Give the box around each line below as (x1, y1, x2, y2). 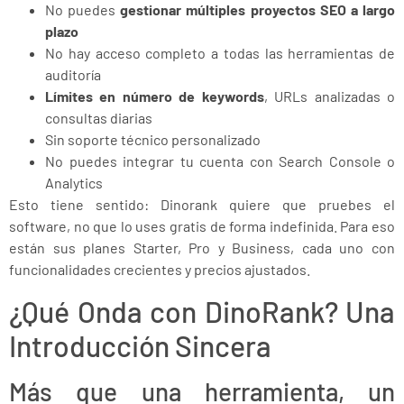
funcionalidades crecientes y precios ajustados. (9, 261, 310, 279)
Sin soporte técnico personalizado (45, 131, 261, 149)
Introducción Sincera (9, 327, 271, 363)
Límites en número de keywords (45, 87, 264, 106)
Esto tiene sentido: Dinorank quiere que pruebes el (9, 196, 395, 214)
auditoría (45, 66, 101, 84)
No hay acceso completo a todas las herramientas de (45, 44, 395, 62)
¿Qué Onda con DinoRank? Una (9, 293, 395, 328)
